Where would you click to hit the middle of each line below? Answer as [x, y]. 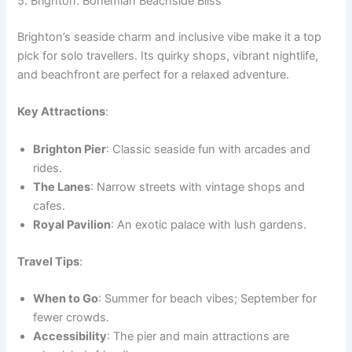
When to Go [66, 299]
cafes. [49, 205]
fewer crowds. [71, 318]
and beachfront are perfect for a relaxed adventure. [154, 75]
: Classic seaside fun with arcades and [209, 149]
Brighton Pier [70, 149]
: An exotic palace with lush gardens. [209, 224]
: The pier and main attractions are [198, 337]
